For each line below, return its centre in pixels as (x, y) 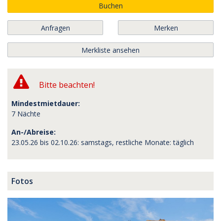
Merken (166, 28)
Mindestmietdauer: (46, 103)
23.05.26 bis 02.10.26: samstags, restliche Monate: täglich (103, 142)
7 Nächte (26, 113)
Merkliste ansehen (110, 50)
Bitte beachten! (66, 85)
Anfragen (55, 28)
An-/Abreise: (34, 132)
